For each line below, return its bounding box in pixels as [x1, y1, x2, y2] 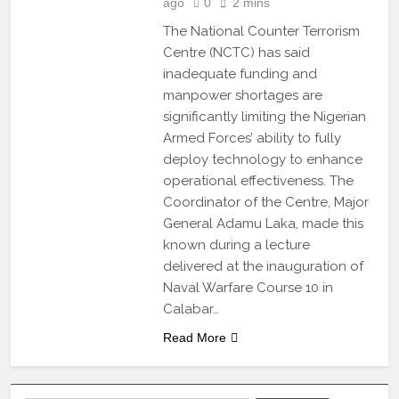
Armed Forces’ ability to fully [162, 129, 341, 146]
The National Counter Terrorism [162, 22, 360, 39]
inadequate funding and [162, 65, 317, 82]
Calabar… [162, 300, 219, 317]
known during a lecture [162, 236, 310, 253]
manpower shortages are [162, 86, 322, 103]
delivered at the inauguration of [162, 257, 363, 274]
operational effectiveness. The [162, 172, 354, 189]
